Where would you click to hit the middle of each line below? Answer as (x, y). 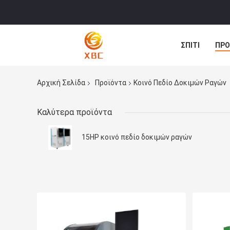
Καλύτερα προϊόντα (74, 112)
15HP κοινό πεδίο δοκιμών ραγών (137, 137)
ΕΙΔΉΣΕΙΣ (197, 68)
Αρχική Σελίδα (61, 83)
